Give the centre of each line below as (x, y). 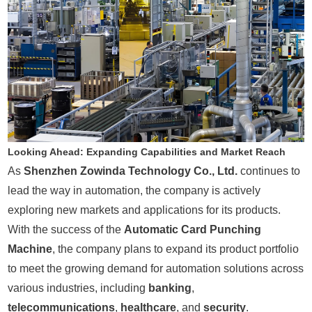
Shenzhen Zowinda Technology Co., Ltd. (131, 171)
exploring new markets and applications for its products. (145, 210)
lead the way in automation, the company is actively (134, 191)
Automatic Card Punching (193, 230)
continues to (269, 171)
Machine (30, 249)
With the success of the (66, 230)
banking (170, 288)
